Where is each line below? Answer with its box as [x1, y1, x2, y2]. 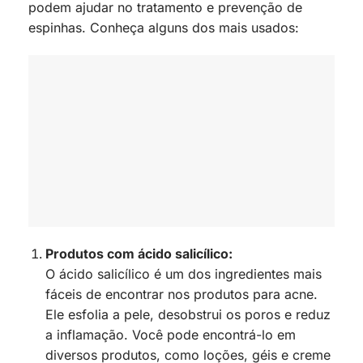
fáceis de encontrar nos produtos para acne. [45, 286, 318, 303]
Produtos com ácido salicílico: [45, 246, 233, 263]
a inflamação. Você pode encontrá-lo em [45, 327, 296, 344]
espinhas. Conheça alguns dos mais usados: [28, 19, 299, 36]
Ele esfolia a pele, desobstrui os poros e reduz [45, 306, 331, 323]
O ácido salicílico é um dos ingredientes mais [45, 266, 322, 283]
